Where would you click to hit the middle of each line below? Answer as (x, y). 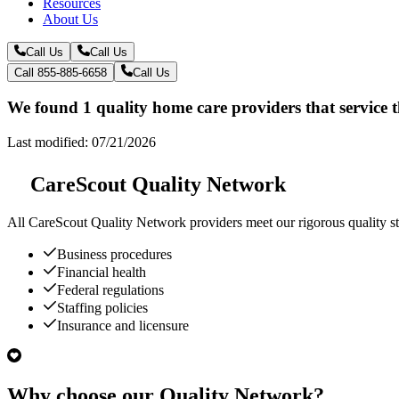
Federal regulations (110, 289)
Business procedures (114, 254)
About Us (70, 19)
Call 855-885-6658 (61, 72)
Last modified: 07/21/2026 (81, 142)
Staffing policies (102, 307)
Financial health (102, 272)
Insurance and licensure (123, 325)
